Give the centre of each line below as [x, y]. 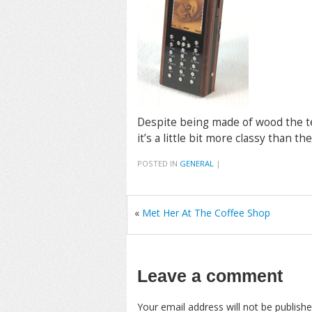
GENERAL [197, 163]
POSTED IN [158, 163]
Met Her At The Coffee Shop [206, 213]
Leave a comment [210, 276]
